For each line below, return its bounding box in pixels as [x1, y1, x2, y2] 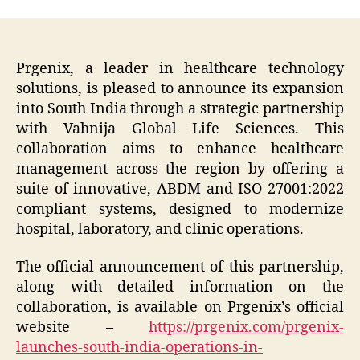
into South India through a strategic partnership [16, 99, 344, 118]
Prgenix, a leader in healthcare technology [16, 59, 344, 78]
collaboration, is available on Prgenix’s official [16, 298, 344, 317]
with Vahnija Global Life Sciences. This [16, 119, 344, 138]
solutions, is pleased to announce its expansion [16, 79, 344, 98]
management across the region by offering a [16, 159, 344, 178]
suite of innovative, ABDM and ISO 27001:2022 [16, 179, 344, 198]
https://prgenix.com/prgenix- [149, 318, 344, 337]
